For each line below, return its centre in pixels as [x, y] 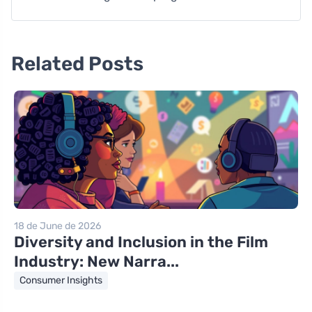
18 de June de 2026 [57, 226]
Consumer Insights [61, 281]
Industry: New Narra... [96, 262]
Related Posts [77, 64]
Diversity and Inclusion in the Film [141, 242]
